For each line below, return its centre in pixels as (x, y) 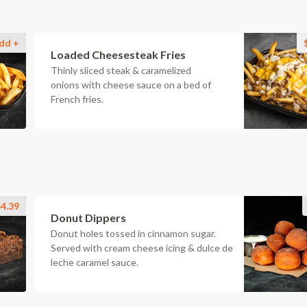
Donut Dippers (88, 218)
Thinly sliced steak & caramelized (121, 70)
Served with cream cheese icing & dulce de (142, 248)
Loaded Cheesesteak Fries (118, 54)
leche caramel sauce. (95, 262)
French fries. (77, 99)
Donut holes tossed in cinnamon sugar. (133, 233)
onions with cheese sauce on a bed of (131, 85)
